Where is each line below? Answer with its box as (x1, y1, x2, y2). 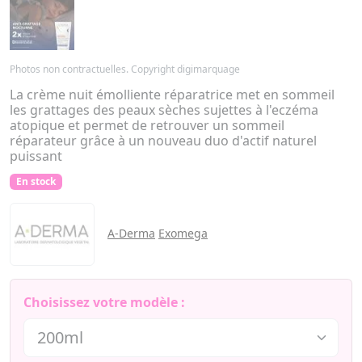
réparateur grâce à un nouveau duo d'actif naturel (10, 132, 317, 149)
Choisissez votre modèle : (23, 293, 185, 312)
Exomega (158, 225, 208, 242)
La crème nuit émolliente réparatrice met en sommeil (10, 86, 335, 103)
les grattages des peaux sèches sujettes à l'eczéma (10, 101, 318, 119)
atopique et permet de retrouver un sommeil (10, 116, 284, 134)
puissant (10, 147, 62, 165)
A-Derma (107, 225, 155, 242)
